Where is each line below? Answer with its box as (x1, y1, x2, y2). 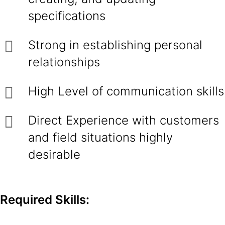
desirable (28, 147, 80, 162)
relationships (28, 55, 100, 69)
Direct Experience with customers (28, 113, 219, 128)
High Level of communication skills (28, 84, 224, 98)
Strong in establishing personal (28, 38, 202, 52)
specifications (28, 9, 105, 23)
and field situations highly (28, 130, 173, 145)
